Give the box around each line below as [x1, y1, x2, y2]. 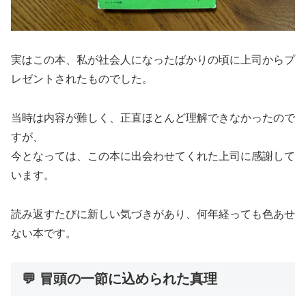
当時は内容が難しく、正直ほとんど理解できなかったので [11, 111, 295, 124]
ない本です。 [11, 227, 76, 239]
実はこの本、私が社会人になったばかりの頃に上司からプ [11, 54, 295, 66]
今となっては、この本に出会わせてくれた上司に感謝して [11, 150, 295, 162]
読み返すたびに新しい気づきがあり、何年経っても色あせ [11, 208, 295, 220]
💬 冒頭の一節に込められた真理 [22, 271, 217, 287]
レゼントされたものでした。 [11, 73, 153, 85]
